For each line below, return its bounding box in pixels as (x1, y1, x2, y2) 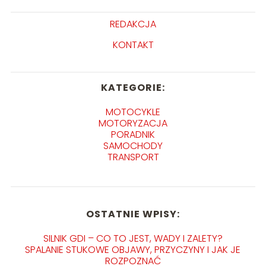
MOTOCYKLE (106, 104, 160, 119)
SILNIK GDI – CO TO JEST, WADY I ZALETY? (43, 231, 223, 245)
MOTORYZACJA (99, 116, 167, 130)
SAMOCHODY (103, 138, 163, 153)
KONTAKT (112, 37, 154, 52)
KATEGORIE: (101, 80, 165, 94)
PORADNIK (111, 127, 155, 141)
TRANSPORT (107, 150, 159, 164)
